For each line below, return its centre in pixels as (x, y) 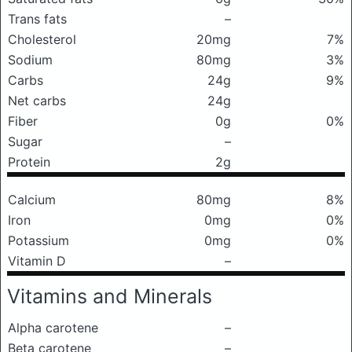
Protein (29, 162)
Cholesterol (42, 39)
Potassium (38, 240)
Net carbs (37, 101)
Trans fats (37, 19)
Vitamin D (37, 261)
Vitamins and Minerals (110, 296)
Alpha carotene (53, 328)
